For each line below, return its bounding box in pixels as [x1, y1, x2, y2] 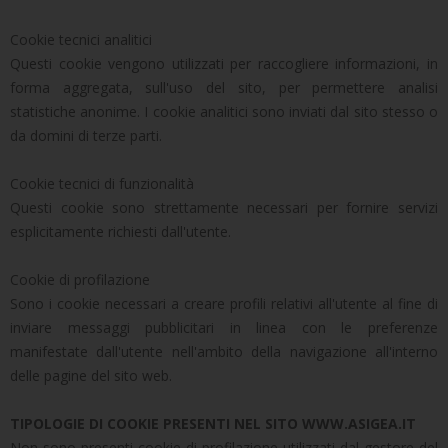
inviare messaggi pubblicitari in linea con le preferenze [10, 318, 438, 337]
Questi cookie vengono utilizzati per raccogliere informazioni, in [10, 54, 438, 73]
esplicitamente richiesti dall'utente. [10, 222, 231, 241]
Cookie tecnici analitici [10, 30, 152, 49]
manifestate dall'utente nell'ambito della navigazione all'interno [10, 342, 438, 361]
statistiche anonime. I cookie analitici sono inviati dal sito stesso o [10, 102, 438, 121]
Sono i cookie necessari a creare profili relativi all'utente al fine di [10, 294, 438, 313]
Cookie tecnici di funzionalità [10, 174, 194, 193]
